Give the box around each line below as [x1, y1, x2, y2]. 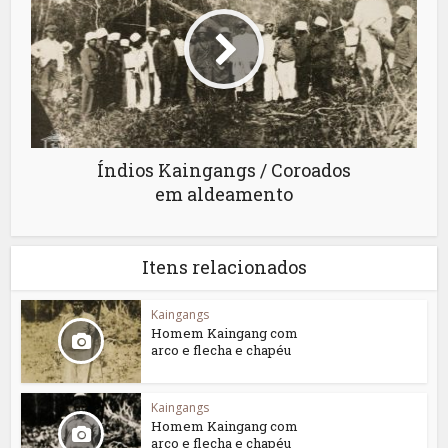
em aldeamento [155, 182, 293, 207]
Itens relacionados [141, 255, 307, 280]
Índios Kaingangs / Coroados [97, 158, 351, 183]
